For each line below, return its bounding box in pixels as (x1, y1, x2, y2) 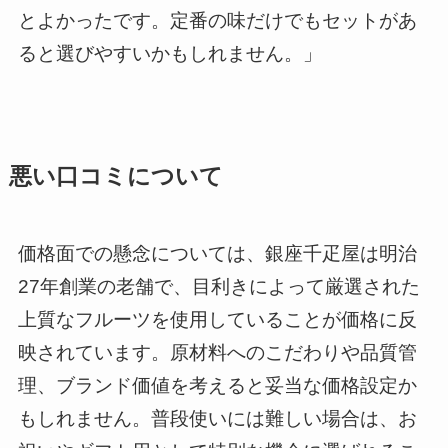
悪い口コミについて (8, 163, 223, 189)
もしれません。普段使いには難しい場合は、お (17, 407, 417, 429)
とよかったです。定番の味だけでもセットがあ (17, 10, 417, 32)
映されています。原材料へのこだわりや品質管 (17, 341, 417, 363)
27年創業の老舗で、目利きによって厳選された (17, 275, 420, 297)
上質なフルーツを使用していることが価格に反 (17, 308, 417, 330)
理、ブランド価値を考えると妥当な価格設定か (17, 374, 417, 396)
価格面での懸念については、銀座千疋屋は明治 (17, 242, 417, 264)
